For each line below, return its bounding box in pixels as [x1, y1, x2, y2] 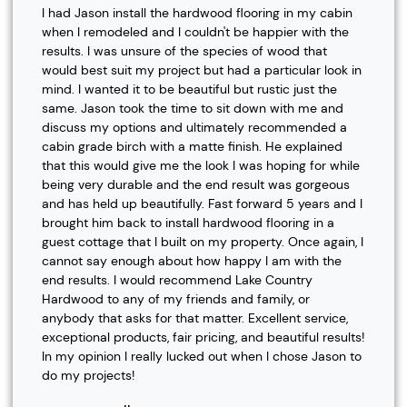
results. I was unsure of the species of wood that [42, 42, 327, 59]
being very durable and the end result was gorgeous [42, 175, 350, 193]
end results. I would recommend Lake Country [42, 271, 313, 288]
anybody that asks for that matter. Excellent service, [42, 309, 348, 326]
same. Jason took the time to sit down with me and [42, 99, 343, 116]
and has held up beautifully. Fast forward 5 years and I [42, 194, 362, 212]
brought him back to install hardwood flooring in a [42, 213, 334, 231]
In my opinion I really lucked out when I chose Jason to [42, 347, 362, 364]
